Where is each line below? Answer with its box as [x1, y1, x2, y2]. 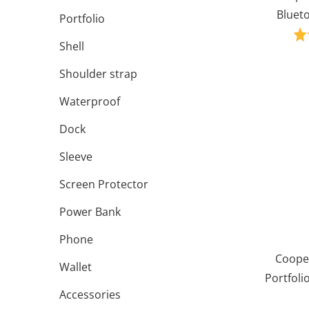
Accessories [59, 287, 121, 302]
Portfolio [59, 11, 105, 26]
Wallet [59, 259, 92, 275]
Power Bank [59, 204, 121, 219]
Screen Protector [59, 177, 148, 192]
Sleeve [59, 149, 92, 164]
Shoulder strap [59, 66, 137, 81]
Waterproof [59, 94, 120, 109]
